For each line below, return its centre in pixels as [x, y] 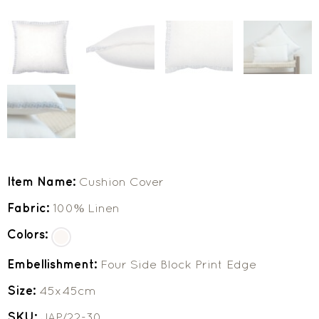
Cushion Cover [121, 182]
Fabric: [30, 208]
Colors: [29, 235]
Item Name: [43, 182]
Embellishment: [54, 265]
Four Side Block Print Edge [178, 265]
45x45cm [68, 291]
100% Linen [86, 208]
